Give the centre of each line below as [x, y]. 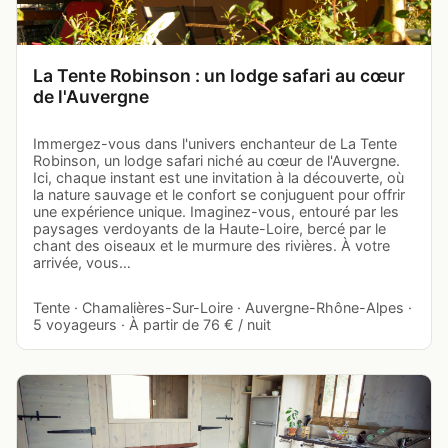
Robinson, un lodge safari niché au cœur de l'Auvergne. [216, 160]
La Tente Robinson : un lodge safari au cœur [219, 75]
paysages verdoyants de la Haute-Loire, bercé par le [209, 228]
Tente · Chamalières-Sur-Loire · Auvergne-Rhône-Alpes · [222, 307]
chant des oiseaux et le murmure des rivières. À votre [211, 245]
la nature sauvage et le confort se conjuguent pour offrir [219, 194]
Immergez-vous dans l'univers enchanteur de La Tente [215, 143]
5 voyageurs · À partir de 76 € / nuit [152, 324]
